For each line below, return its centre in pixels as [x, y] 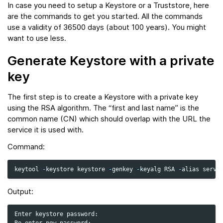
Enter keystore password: [56, 214]
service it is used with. [46, 130]
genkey [122, 169]
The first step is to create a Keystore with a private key [103, 97]
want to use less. [37, 38]
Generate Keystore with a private [111, 61]
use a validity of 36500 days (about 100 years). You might [107, 27]
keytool [27, 169]
